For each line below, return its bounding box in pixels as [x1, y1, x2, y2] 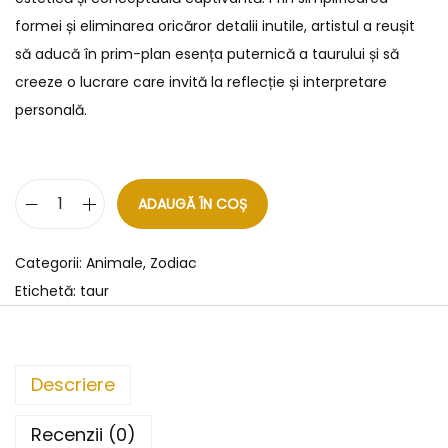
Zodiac [150, 253, 197, 273]
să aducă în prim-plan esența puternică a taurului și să [15, 44, 399, 64]
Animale [86, 253, 143, 273]
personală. [15, 100, 87, 120]
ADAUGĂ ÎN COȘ [138, 194, 247, 214]
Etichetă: [15, 281, 80, 301]
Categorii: [15, 253, 86, 273]
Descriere [31, 372, 115, 397]
